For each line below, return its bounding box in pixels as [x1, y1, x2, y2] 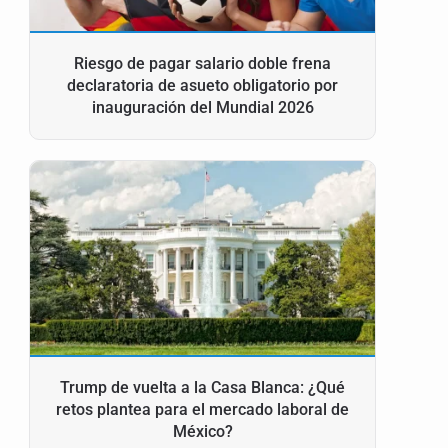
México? [172, 422, 233, 442]
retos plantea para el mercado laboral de [56, 400, 350, 420]
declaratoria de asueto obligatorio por [67, 76, 339, 96]
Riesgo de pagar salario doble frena [74, 54, 332, 74]
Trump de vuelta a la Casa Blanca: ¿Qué [60, 378, 346, 398]
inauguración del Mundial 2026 [91, 98, 314, 118]
